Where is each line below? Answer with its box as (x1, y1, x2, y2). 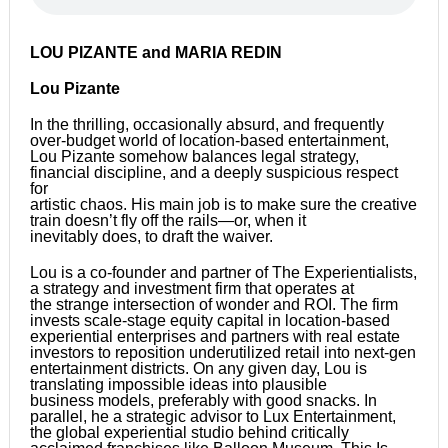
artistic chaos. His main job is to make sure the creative (29, 195, 417, 213)
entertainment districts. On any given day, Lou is (29, 359, 367, 377)
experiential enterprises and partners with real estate (29, 327, 400, 345)
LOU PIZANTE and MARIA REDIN (29, 43, 282, 61)
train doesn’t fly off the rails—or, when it (29, 211, 306, 229)
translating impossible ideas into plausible (29, 375, 327, 393)
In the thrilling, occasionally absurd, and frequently (29, 115, 384, 133)
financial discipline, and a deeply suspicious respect (29, 163, 398, 181)
